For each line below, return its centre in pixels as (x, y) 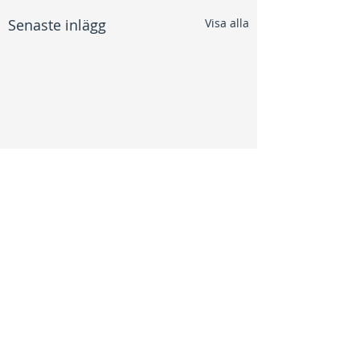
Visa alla (227, 23)
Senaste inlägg (57, 25)
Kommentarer (63, 344)
